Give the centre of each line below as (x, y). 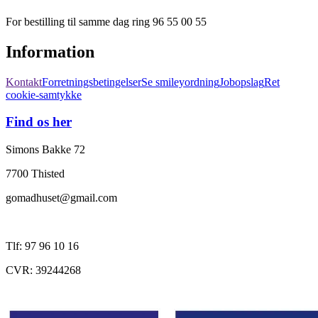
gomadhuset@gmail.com (61, 198)
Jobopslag (242, 82)
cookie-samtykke (44, 94)
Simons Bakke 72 (45, 149)
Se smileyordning (180, 82)
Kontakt (24, 82)
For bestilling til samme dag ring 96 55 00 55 (106, 21)
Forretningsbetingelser (92, 82)
